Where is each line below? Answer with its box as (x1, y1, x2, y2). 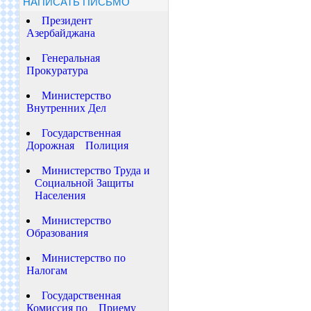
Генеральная (41, 52, 100, 64)
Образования (26, 227, 88, 239)
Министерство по (41, 252, 126, 264)
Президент (41, 15, 92, 26)
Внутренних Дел (26, 102, 106, 114)
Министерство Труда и (41, 165, 150, 176)
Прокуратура (26, 65, 88, 76)
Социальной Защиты (26, 177, 134, 189)
